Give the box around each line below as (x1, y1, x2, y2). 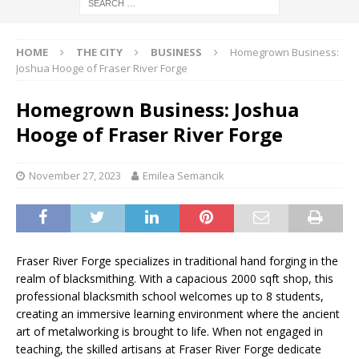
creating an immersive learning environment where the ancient (16, 305, 340, 321)
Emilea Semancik (143, 167, 224, 183)
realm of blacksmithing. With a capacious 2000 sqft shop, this (16, 270, 333, 286)
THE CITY (76, 44, 123, 59)
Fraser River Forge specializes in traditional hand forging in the (16, 252, 338, 268)
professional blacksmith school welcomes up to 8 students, (16, 288, 324, 304)
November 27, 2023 (29, 167, 121, 183)
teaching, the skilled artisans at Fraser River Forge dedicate (16, 341, 321, 357)
